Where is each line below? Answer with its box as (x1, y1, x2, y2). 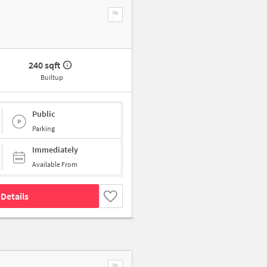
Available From (32, 160, 77, 169)
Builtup (40, 73, 63, 82)
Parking (32, 123, 55, 133)
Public (32, 108, 55, 119)
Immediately (32, 144, 78, 156)
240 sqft (29, 59, 61, 72)
